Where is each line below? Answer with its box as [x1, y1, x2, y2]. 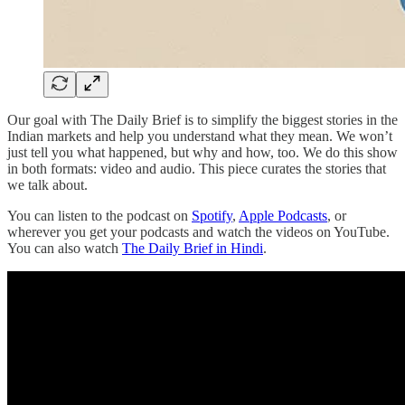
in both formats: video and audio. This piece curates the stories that [7, 160, 386, 176]
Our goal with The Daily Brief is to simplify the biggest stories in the [7, 111, 398, 127]
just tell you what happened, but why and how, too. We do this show [7, 144, 398, 160]
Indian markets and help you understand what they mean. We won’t [7, 127, 392, 144]
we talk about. [7, 176, 88, 193]
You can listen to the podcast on [7, 207, 192, 223]
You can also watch [7, 240, 122, 256]
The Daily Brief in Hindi [122, 240, 263, 256]
